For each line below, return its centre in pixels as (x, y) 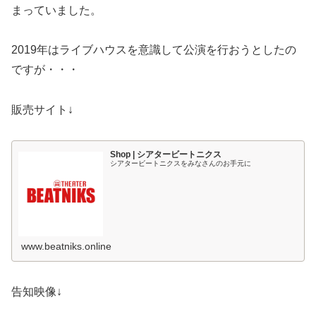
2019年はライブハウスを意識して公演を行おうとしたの (154, 50)
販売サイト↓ (42, 110)
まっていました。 (56, 10)
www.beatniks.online (67, 246)
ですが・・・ (45, 70)
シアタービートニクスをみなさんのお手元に (181, 164)
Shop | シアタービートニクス (166, 155)
